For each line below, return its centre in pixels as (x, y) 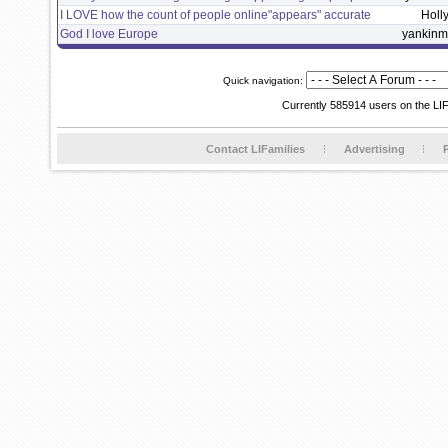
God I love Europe (109, 34)
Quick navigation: (264, 80)
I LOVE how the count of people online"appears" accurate (215, 15)
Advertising (374, 149)
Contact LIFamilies (255, 149)
